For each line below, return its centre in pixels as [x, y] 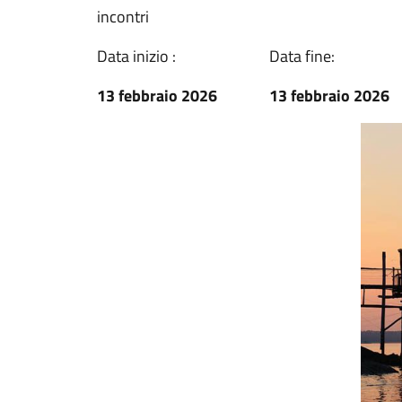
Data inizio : [136, 56]
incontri [123, 17]
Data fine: [302, 56]
